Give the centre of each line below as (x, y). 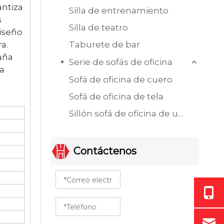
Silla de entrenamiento (119, 10)
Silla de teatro (98, 27)
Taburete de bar (104, 44)
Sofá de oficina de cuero (121, 79)
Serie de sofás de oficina (121, 62)
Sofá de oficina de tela (116, 96)
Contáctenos (105, 151)
